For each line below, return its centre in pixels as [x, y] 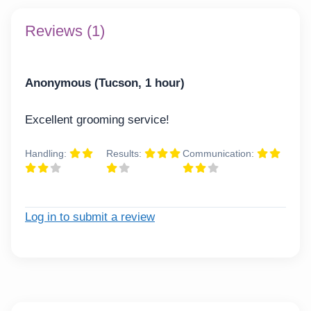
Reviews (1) [65, 31]
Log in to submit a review [90, 217]
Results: [125, 154]
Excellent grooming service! [97, 119]
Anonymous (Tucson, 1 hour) [105, 83]
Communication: [219, 154]
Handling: [47, 154]
